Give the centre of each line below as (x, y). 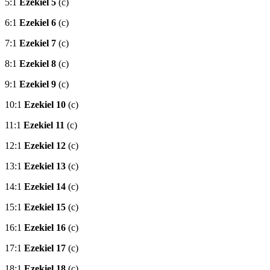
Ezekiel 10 (45, 105)
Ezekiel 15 (45, 207)
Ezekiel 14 (45, 187)
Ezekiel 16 (45, 228)
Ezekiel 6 (38, 23)
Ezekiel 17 (45, 248)
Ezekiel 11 (44, 125)
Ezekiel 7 (38, 43)
